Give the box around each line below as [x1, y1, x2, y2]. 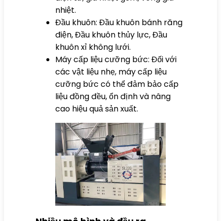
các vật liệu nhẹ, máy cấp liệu [55, 66, 167, 77]
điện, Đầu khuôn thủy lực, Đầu [55, 29, 167, 40]
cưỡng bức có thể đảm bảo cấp [55, 78, 179, 90]
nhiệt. [55, 4, 76, 16]
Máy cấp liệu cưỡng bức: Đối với [55, 53, 177, 65]
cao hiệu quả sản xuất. [55, 103, 138, 114]
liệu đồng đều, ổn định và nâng [55, 90, 171, 102]
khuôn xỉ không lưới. [55, 41, 131, 53]
